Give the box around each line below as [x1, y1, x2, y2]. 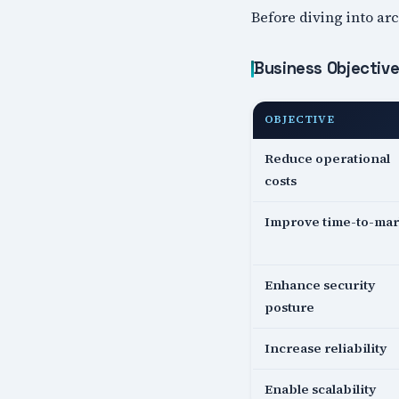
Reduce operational [265, 150, 391, 168]
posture [265, 298, 315, 317]
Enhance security [265, 276, 376, 295]
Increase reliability [265, 339, 387, 358]
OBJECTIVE [265, 112, 336, 127]
